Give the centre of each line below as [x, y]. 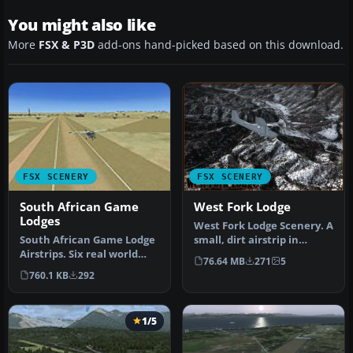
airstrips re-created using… [89, 268]
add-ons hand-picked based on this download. [219, 45]
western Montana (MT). [254, 254]
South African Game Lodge [87, 240]
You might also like [82, 25]
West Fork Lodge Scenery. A [264, 225]
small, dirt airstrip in [246, 240]
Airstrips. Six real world [79, 254]
